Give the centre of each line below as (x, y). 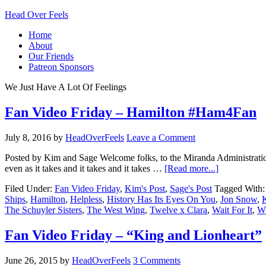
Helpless (86, 199)
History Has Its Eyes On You (161, 199)
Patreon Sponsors (61, 67)
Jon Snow (239, 199)
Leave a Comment (161, 137)
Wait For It (232, 210)
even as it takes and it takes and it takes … (85, 168)
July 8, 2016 (28, 137)
